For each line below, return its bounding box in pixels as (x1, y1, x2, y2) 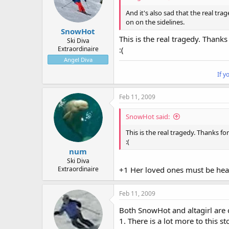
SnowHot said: (126, 112, 170, 122)
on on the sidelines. (126, 17, 185, 27)
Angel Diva (63, 56, 93, 64)
